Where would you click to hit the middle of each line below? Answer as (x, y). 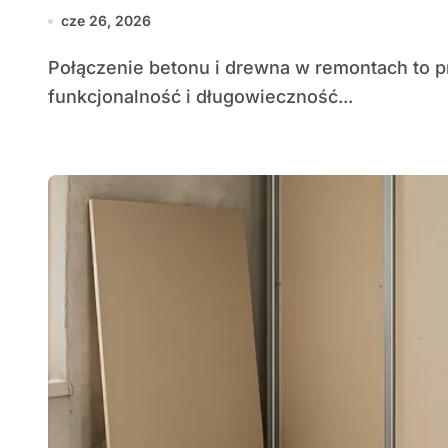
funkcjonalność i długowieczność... (200, 96)
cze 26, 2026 (106, 20)
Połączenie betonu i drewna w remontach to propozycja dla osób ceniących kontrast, (54, 67)
